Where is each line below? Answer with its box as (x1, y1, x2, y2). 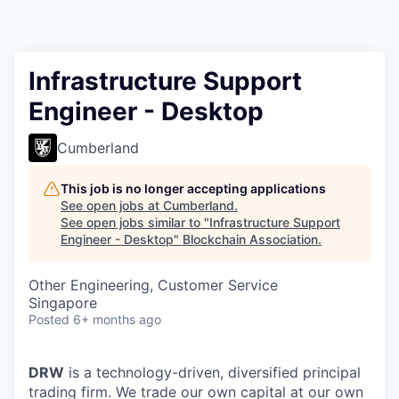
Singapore (28, 294, 97, 312)
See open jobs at (61, 198, 163, 213)
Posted (28, 312, 69, 327)
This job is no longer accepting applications (61, 181, 326, 196)
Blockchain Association (183, 232, 318, 247)
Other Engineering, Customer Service (28, 276, 278, 294)
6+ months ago (73, 312, 161, 327)
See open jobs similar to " (61, 215, 209, 230)
